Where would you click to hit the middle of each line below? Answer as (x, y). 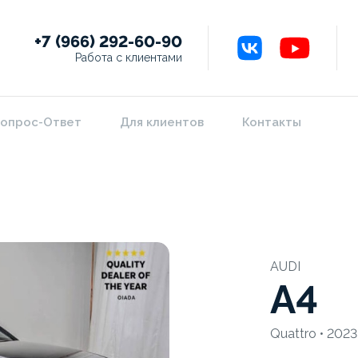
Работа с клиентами (129, 57)
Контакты (272, 122)
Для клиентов (162, 122)
